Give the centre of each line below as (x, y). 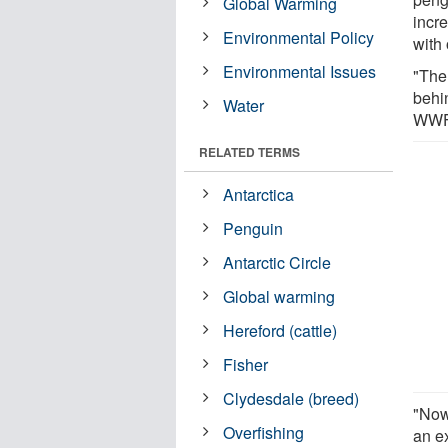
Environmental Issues (300, 71)
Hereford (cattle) (280, 330)
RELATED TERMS (249, 151)
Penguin (253, 228)
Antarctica (259, 194)
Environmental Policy (299, 37)
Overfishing (264, 432)
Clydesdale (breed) (291, 398)
